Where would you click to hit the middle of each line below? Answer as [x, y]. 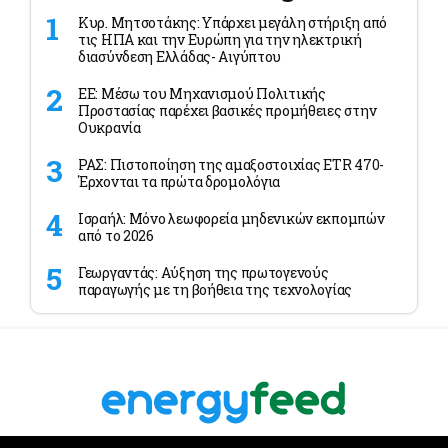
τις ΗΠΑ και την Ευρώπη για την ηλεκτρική [220, 40]
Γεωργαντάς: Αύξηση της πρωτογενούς [203, 273]
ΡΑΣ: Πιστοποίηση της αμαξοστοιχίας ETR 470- [231, 165]
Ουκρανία [109, 128]
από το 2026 [116, 236]
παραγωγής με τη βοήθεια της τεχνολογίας [215, 290]
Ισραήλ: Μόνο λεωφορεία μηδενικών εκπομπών [231, 219]
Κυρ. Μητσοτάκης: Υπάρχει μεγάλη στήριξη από [232, 23]
